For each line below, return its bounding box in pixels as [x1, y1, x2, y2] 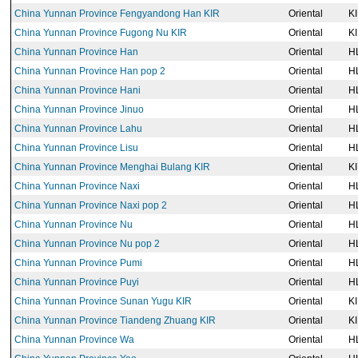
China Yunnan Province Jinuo [14, 104, 144, 115]
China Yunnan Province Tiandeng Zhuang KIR [14, 315, 216, 326]
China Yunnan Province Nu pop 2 [14, 238, 160, 249]
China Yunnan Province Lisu [14, 142, 138, 153]
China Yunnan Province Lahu [14, 123, 142, 134]
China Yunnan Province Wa [14, 334, 134, 345]
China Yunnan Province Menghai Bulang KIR [14, 161, 210, 173]
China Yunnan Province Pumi [14, 257, 142, 268]
